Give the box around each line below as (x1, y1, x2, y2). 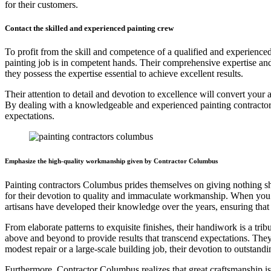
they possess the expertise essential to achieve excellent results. (5, 68, 243, 79)
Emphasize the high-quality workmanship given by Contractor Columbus (5, 157, 218, 165)
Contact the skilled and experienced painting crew (5, 23, 174, 33)
